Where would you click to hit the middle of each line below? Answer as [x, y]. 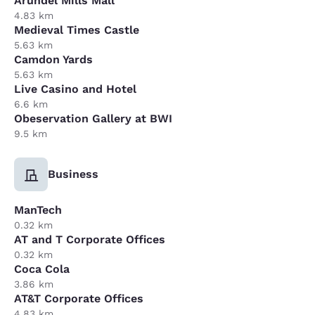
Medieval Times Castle [77, 30]
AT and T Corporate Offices [90, 239]
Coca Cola [42, 269]
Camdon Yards [53, 59]
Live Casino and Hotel [75, 89]
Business [73, 174]
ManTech [38, 210]
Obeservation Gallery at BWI [93, 118]
